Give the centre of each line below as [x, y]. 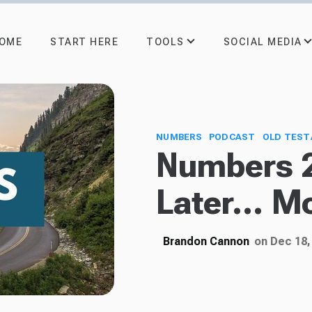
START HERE [84, 42]
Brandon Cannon [206, 241]
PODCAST [232, 137]
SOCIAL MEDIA [263, 41]
